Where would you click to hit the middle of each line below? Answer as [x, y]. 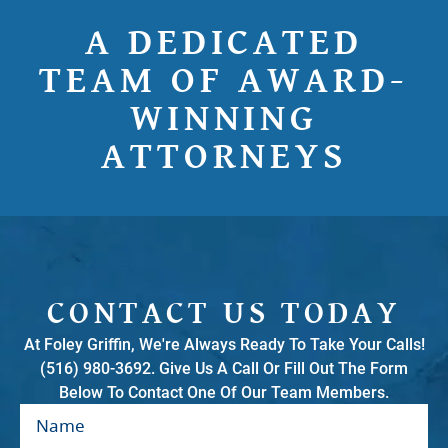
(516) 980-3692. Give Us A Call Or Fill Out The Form [224, 368]
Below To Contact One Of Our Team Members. [224, 392]
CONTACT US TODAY [224, 313]
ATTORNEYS [224, 156]
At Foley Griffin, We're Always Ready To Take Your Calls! [224, 344]
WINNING [224, 118]
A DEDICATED [224, 42]
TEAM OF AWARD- [224, 80]
